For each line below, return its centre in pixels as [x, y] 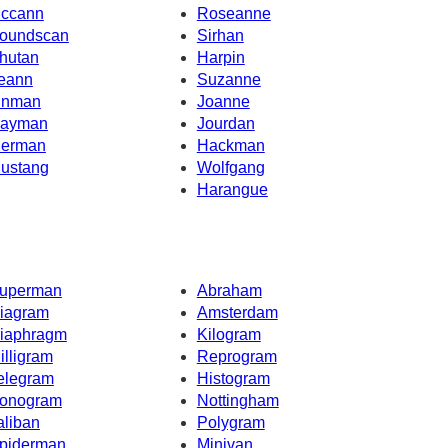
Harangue [232, 189]
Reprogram [236, 357]
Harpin [220, 57]
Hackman [230, 145]
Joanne [223, 101]
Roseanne [233, 13]
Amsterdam [237, 313]
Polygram [230, 423]
